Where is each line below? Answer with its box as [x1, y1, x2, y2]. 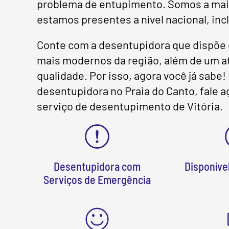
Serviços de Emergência [43, 173, 151, 186]
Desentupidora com [53, 159, 141, 173]
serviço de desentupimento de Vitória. [37, 99, 223, 112]
